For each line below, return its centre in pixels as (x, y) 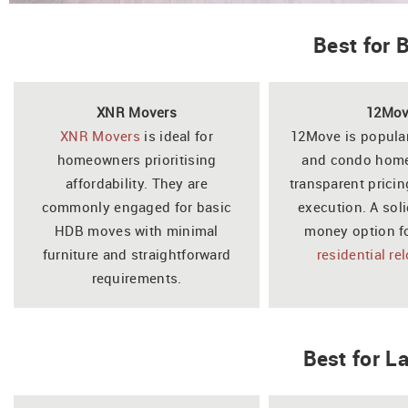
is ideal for (177, 135)
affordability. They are (137, 183)
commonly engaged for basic (137, 206)
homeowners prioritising (137, 159)
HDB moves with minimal (137, 230)
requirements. (137, 277)
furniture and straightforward (137, 254)
